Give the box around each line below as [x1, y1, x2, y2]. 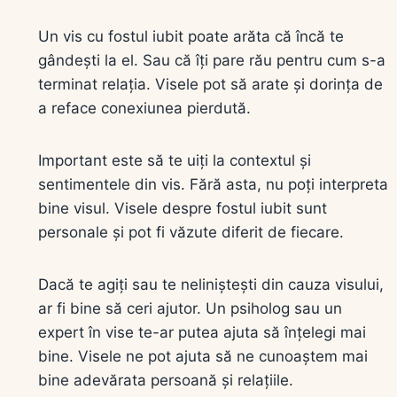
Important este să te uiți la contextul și [38, 151, 311, 169]
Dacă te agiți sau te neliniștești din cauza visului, [38, 275, 384, 293]
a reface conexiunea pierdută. [38, 98, 251, 117]
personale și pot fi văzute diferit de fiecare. [38, 222, 344, 241]
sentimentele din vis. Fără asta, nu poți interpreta [38, 175, 388, 193]
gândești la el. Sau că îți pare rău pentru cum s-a [38, 51, 385, 69]
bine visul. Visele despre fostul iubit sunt [38, 198, 327, 217]
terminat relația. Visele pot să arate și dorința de [38, 74, 383, 93]
